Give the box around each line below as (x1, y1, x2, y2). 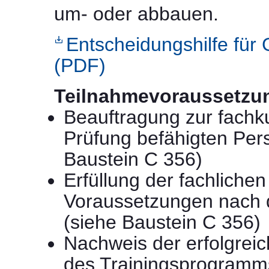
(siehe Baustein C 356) (64, 211, 261, 233)
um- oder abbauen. (54, 2, 219, 25)
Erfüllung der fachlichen (64, 169, 266, 191)
